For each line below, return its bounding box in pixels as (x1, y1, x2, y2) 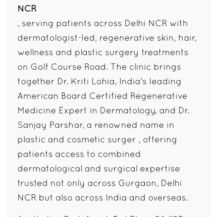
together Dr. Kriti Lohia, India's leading (17, 78, 182, 87)
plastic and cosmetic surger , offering (17, 136, 177, 145)
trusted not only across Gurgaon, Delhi (17, 180, 182, 188)
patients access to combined (17, 151, 141, 159)
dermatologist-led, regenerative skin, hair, (17, 34, 197, 43)
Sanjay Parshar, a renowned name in (17, 122, 174, 130)
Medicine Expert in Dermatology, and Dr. (17, 107, 189, 116)
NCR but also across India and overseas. (17, 194, 188, 203)
